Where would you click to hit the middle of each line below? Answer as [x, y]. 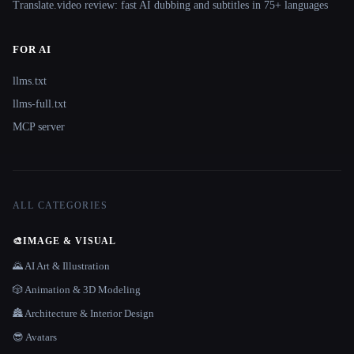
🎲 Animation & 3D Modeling [77, 289]
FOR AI [32, 49]
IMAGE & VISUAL [70, 241]
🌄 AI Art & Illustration [61, 265]
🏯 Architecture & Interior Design [83, 313]
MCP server [39, 126]
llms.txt [30, 81]
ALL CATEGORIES [60, 205]
